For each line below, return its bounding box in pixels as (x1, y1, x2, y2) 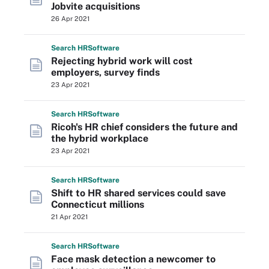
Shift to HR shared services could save (51, 187, 226, 199)
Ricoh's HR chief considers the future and (51, 121, 238, 133)
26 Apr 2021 (51, 15, 89, 22)
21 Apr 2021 (51, 213, 88, 220)
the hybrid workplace (51, 133, 148, 144)
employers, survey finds (51, 67, 160, 78)
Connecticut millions (51, 199, 144, 210)
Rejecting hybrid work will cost (51, 55, 193, 67)
